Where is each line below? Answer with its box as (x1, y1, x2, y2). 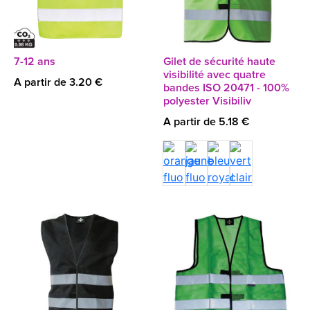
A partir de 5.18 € (163, 116, 249, 127)
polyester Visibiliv (163, 95, 251, 107)
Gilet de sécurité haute (163, 56, 275, 67)
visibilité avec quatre (163, 69, 266, 80)
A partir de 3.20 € (14, 77, 102, 88)
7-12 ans (14, 56, 55, 67)
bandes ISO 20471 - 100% (163, 82, 289, 93)
